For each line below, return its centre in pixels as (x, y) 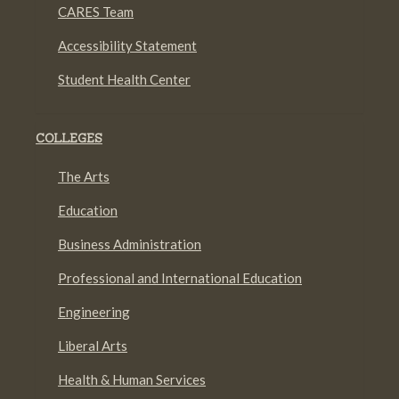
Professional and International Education (180, 278)
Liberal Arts (93, 346)
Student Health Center (124, 79)
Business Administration (130, 244)
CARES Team (96, 12)
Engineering (94, 312)
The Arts (84, 176)
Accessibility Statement (127, 45)
